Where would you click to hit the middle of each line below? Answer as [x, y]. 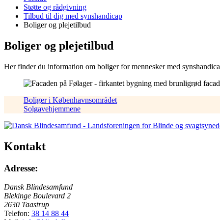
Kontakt [25, 146]
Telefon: [17, 214]
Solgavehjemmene [52, 109]
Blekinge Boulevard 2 [37, 196]
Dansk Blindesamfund [38, 187]
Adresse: [21, 168]
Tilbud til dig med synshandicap [73, 16]
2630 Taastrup [27, 205]
